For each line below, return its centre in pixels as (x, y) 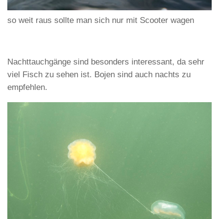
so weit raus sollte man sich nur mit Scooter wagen (101, 20)
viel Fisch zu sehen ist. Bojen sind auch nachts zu (99, 74)
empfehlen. (27, 87)
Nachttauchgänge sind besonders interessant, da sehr (106, 62)
